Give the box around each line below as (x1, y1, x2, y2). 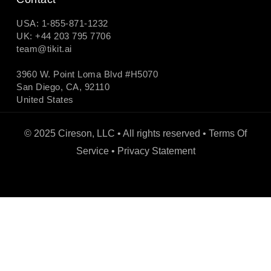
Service (76, 145, 109, 156)
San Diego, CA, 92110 (16, 81, 109, 92)
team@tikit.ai (16, 43, 72, 54)
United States (16, 94, 74, 105)
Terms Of (209, 128, 247, 139)
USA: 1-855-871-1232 (16, 18, 108, 28)
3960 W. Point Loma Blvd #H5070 (16, 68, 158, 79)
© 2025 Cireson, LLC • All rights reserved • (24, 128, 209, 139)
